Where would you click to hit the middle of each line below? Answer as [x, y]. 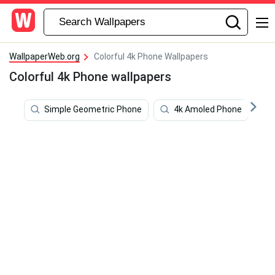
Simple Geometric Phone [93, 110]
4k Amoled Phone [208, 110]
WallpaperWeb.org [45, 56]
